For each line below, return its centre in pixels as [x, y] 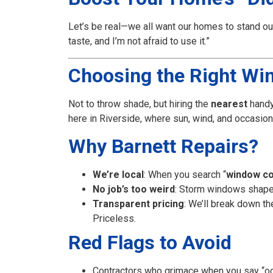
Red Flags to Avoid [150, 243]
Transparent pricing [138, 204]
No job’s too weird [134, 190]
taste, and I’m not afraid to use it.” [139, 41]
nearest [229, 104]
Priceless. [114, 219]
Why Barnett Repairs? [163, 147]
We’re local [118, 175]
